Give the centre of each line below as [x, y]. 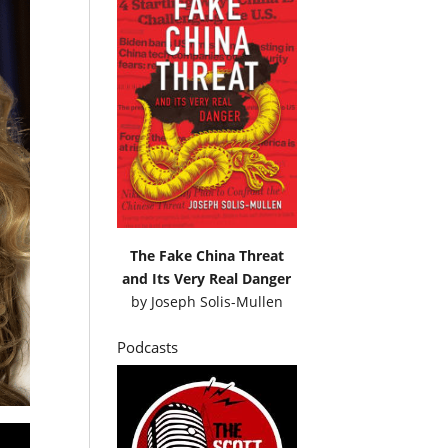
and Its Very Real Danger [207, 279]
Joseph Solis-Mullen [216, 302]
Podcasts [148, 347]
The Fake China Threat [206, 256]
